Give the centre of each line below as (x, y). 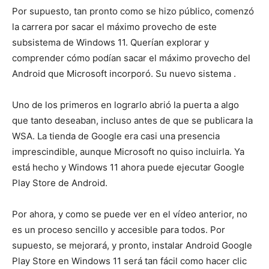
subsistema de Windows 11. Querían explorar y (110, 42)
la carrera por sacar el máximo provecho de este (114, 26)
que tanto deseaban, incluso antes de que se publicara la (132, 120)
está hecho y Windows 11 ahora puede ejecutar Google (128, 167)
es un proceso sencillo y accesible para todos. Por (119, 229)
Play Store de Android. (60, 183)
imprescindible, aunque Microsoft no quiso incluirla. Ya (128, 151)
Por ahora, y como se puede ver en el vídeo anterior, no (130, 214)
